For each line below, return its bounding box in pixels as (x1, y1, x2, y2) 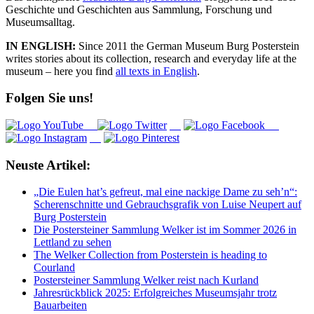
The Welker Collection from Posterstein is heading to (34, 249, 267, 261)
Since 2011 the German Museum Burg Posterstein (76, 39, 299, 52)
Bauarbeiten (34, 299, 87, 312)
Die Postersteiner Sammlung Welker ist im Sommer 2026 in (34, 224, 296, 236)
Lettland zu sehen (34, 236, 111, 249)
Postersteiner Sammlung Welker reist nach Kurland (34, 274, 259, 287)
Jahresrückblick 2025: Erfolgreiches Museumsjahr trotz (34, 287, 277, 299)
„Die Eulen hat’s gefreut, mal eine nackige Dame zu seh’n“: (34, 186, 297, 198)
